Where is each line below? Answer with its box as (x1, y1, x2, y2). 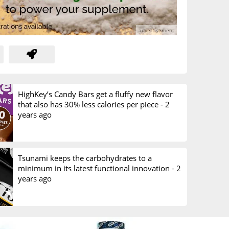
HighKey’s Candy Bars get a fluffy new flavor (17, 88, 173, 99)
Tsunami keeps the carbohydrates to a (17, 153, 152, 164)
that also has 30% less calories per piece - (17, 99, 165, 109)
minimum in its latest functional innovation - (17, 163, 176, 174)
